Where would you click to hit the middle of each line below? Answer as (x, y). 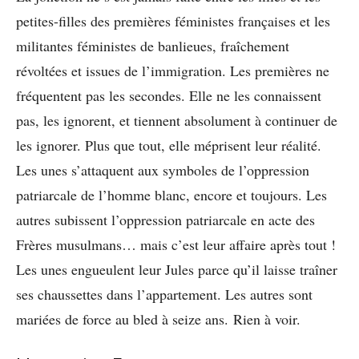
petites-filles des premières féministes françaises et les (173, 20)
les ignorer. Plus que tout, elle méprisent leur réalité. (169, 145)
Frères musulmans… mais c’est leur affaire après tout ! (176, 244)
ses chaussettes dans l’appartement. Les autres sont (164, 294)
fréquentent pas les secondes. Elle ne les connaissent (169, 95)
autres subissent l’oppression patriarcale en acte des (165, 219)
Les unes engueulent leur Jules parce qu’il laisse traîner (177, 269)
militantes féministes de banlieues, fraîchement (153, 45)
